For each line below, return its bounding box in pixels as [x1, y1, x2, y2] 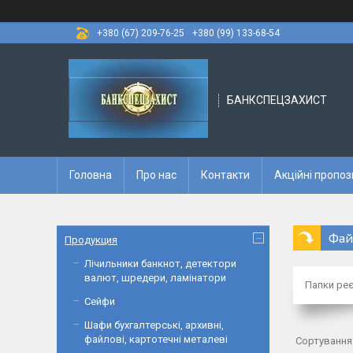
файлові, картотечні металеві [84, 333, 228, 345]
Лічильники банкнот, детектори [84, 258, 236, 269]
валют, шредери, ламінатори [84, 272, 226, 284]
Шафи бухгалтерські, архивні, [84, 319, 224, 331]
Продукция [65, 234, 117, 246]
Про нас [136, 169, 176, 181]
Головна [69, 169, 112, 181]
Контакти [201, 169, 250, 181]
